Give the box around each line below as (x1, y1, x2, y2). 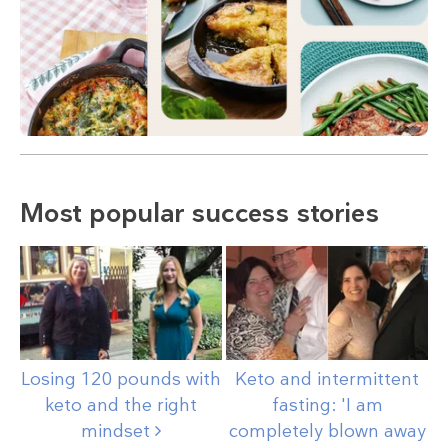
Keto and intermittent (235, 367, 419, 392)
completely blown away (228, 419, 426, 444)
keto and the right (45, 393, 197, 418)
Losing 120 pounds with (21, 367, 221, 392)
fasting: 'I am (271, 393, 383, 418)
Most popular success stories (20, 195, 379, 230)
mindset (81, 419, 155, 444)
